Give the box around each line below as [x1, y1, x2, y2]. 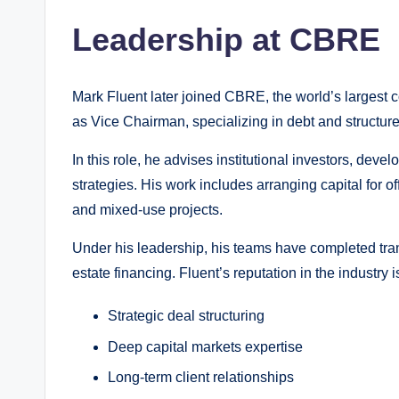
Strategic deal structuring [108, 308, 265, 324]
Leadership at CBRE [72, 21, 380, 59]
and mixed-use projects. [72, 202, 223, 218]
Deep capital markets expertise [108, 338, 303, 354]
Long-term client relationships [108, 370, 294, 386]
